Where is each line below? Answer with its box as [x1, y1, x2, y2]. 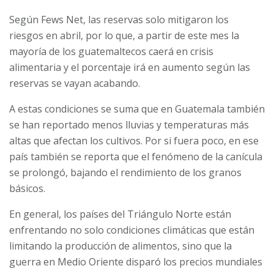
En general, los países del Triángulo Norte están [9, 207, 231, 221]
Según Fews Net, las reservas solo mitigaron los [9, 12, 229, 26]
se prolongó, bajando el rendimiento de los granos [9, 165, 242, 179]
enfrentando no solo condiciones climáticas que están [9, 223, 254, 237]
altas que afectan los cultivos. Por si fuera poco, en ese [9, 133, 259, 147]
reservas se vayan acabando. [9, 76, 140, 90]
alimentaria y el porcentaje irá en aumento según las [9, 60, 250, 74]
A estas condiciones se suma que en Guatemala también [9, 102, 265, 116]
